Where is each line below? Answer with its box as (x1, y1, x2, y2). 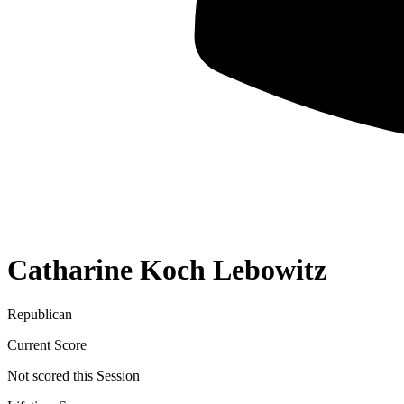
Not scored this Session (7, 367, 140, 383)
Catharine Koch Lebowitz (7, 253, 326, 287)
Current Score (7, 336, 87, 353)
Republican (7, 306, 72, 322)
